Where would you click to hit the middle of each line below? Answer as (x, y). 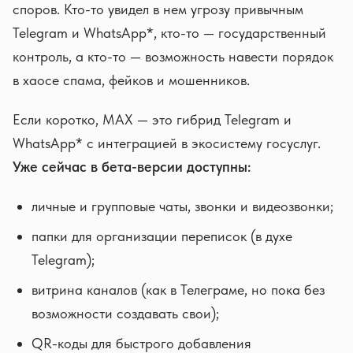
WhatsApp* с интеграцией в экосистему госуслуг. (167, 143)
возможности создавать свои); (125, 313)
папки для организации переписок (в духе (162, 236)
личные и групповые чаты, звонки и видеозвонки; (182, 206)
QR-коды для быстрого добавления (141, 343)
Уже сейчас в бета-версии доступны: (132, 167)
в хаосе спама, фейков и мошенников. (131, 80)
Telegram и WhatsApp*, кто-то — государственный (169, 33)
